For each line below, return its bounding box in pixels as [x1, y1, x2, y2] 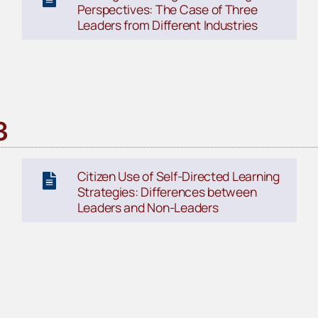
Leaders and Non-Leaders [77, 199, 219, 216]
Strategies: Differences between [77, 183, 257, 201]
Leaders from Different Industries [77, 16, 258, 34]
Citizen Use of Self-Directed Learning [77, 168, 280, 185]
